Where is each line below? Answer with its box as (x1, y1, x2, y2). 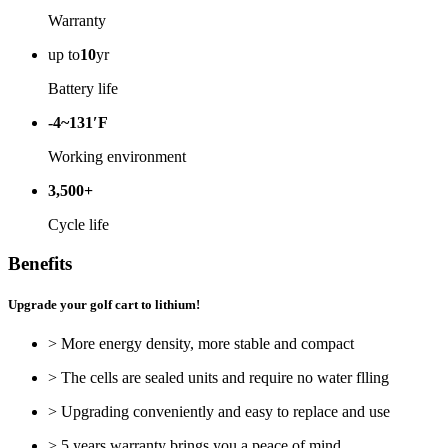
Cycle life (48, 216, 109, 234)
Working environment (48, 148, 186, 166)
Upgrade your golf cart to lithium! (8, 297, 200, 313)
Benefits (8, 253, 72, 275)
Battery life (48, 80, 118, 98)
